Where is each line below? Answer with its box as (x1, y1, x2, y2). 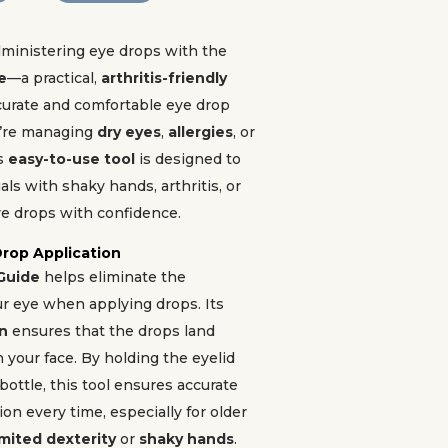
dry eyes (97, 123, 161, 141)
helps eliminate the (40, 268, 186, 286)
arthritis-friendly (101, 69, 227, 87)
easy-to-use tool (8, 150, 135, 168)
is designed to (135, 150, 241, 168)
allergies (168, 123, 233, 141)
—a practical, (7, 69, 101, 87)
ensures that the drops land (8, 322, 215, 340)
